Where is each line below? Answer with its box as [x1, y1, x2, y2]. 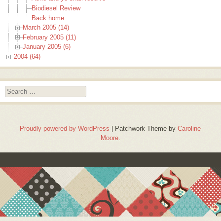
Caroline [178, 125, 201, 133]
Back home [32, 14, 64, 22]
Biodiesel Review [32, 4, 80, 12]
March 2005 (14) [23, 24, 69, 32]
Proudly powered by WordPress [20, 125, 110, 133]
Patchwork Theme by [115, 125, 178, 133]
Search [5, 86, 25, 94]
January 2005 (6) [23, 43, 71, 51]
